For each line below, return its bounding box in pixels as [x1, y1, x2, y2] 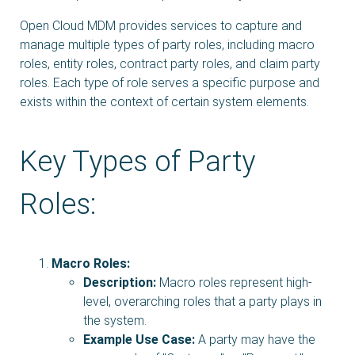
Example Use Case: [83, 331, 195, 347]
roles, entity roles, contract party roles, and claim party [20, 55, 320, 71]
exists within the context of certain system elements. [20, 94, 309, 109]
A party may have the [195, 331, 315, 347]
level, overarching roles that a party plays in [83, 293, 322, 309]
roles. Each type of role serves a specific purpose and [20, 74, 319, 90]
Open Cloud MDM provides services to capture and [20, 17, 302, 33]
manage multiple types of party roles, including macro [20, 36, 315, 52]
